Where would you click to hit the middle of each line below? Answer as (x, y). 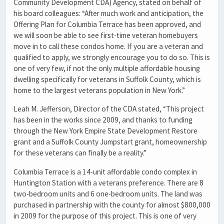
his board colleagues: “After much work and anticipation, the (108, 13)
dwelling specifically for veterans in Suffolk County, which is (107, 79)
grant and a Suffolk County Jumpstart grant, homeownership (110, 142)
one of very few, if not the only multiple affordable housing (107, 68)
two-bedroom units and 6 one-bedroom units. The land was (108, 193)
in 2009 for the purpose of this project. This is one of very (105, 215)
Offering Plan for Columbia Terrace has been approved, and (107, 24)
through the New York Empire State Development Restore (105, 131)
